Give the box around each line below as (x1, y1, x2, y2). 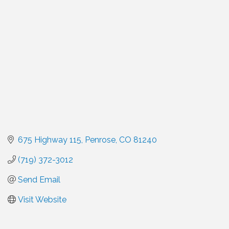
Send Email (18, 174, 60, 185)
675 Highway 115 (18, 134, 81, 145)
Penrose (85, 134, 116, 145)
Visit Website (18, 194, 66, 204)
